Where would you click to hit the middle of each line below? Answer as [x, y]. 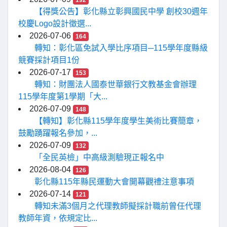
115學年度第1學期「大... [63, 97]
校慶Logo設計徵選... [55, 24]
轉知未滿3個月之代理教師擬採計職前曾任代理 [118, 206]
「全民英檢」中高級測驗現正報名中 [99, 157]
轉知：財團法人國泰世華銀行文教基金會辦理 [116, 84]
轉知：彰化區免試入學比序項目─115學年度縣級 [121, 48]
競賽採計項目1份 [49, 60]
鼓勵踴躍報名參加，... [58, 133]
